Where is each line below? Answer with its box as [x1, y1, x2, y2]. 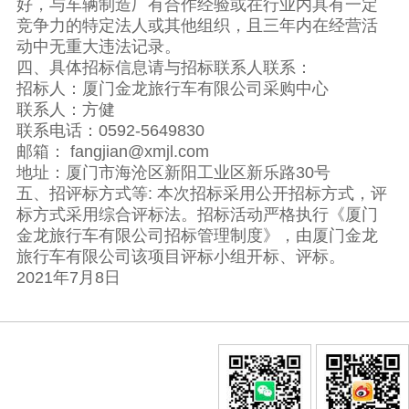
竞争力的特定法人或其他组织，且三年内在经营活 [16, 16, 378, 36]
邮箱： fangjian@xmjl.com [16, 142, 209, 162]
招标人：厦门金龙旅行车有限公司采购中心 [16, 79, 329, 99]
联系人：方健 [16, 100, 115, 120]
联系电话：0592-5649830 [16, 121, 223, 141]
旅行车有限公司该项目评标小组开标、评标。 [16, 247, 345, 267]
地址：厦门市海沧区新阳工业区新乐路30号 [16, 163, 330, 183]
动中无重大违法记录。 [16, 37, 181, 57]
